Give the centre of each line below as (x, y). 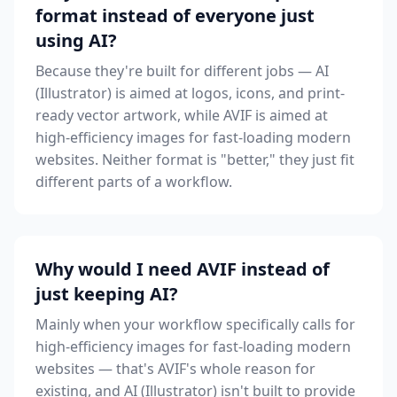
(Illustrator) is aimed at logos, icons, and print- (190, 93)
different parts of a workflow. (134, 182)
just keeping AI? (107, 294)
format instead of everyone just (175, 16)
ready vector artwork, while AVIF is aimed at (182, 115)
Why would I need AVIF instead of (183, 269)
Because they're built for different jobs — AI (182, 71)
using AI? (76, 40)
